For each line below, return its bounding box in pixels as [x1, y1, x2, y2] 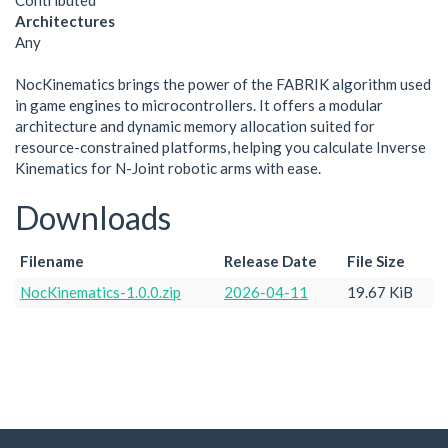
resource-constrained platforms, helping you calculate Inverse [15, 138, 426, 156]
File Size [347, 251, 405, 270]
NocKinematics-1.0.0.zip [20, 282, 181, 301]
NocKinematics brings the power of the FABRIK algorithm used [15, 75, 431, 93]
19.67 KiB [347, 282, 413, 301]
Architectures [15, 12, 115, 30]
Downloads [15, 198, 171, 237]
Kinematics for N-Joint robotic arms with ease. [15, 159, 321, 177]
